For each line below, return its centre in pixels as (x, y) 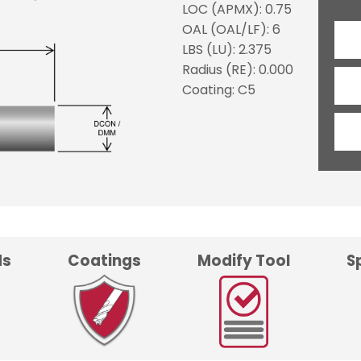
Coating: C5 (219, 89)
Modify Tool (244, 260)
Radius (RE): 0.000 (238, 69)
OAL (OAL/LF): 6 (232, 29)
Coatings (104, 260)
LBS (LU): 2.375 (227, 49)
